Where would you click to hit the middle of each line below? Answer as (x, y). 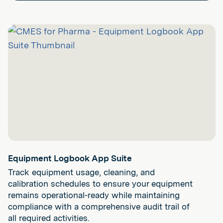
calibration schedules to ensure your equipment (100, 184)
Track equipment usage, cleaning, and (81, 172)
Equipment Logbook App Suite (70, 159)
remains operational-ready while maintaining (94, 195)
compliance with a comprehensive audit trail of (99, 207)
